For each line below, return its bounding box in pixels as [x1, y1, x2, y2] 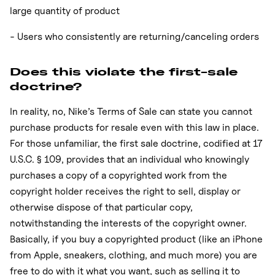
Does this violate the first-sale [10, 64, 238, 79]
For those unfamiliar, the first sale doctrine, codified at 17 [10, 137, 262, 149]
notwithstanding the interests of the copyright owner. [10, 217, 247, 229]
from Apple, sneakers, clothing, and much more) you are [10, 249, 257, 261]
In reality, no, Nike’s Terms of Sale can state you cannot [10, 105, 252, 117]
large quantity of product [10, 4, 120, 17]
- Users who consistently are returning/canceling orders [10, 30, 259, 42]
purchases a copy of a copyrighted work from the [10, 169, 227, 181]
